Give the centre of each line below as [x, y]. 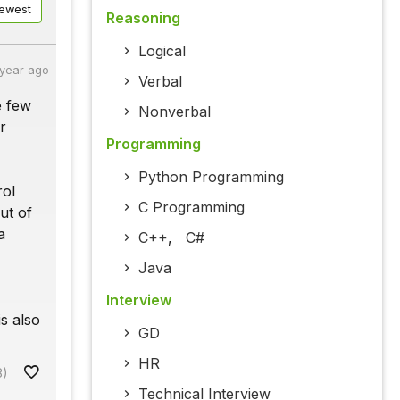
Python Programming [211, 177]
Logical [162, 51]
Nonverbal [174, 112]
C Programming [191, 208]
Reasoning [143, 18]
